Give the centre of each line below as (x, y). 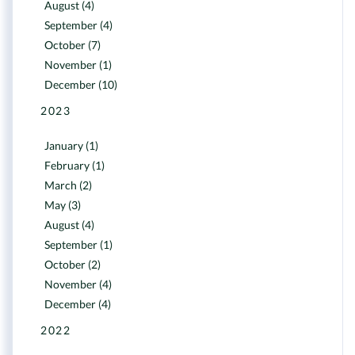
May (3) (63, 205)
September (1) (78, 244)
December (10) (81, 84)
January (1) (71, 145)
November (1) (78, 65)
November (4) (78, 284)
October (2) (73, 264)
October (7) (73, 45)
